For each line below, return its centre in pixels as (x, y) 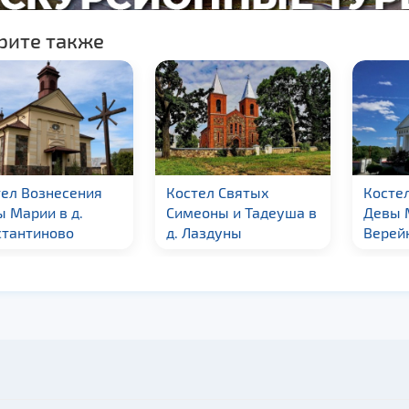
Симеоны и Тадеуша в (97, 212)
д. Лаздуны (59, 232)
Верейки (248, 232)
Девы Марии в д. (276, 212)
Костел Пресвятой (282, 192)
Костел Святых (73, 192)
